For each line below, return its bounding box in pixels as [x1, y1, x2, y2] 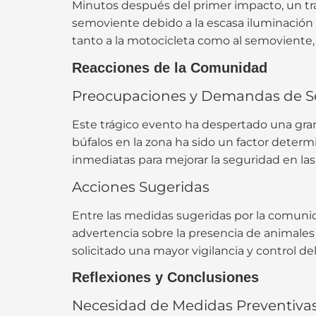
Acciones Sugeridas [72, 178, 209, 196]
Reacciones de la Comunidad [72, 59, 267, 75]
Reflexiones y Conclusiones [72, 269, 259, 286]
